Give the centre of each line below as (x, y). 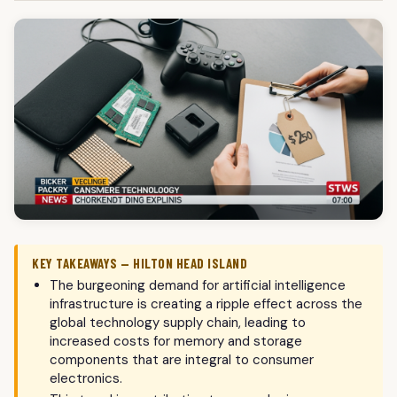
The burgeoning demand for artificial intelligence (198, 286)
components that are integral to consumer (182, 360)
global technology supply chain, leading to (178, 323)
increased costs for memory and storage (176, 342)
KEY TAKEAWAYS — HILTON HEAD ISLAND (140, 264)
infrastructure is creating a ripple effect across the (206, 304)
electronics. (86, 379)
